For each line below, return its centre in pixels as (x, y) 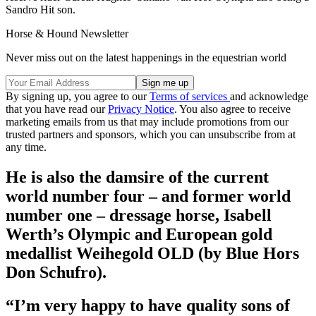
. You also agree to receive (232, 109)
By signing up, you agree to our (78, 97)
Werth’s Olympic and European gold (139, 234)
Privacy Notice (141, 109)
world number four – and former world (148, 196)
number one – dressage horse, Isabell (139, 215)
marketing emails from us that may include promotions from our (147, 122)
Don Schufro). (56, 272)
